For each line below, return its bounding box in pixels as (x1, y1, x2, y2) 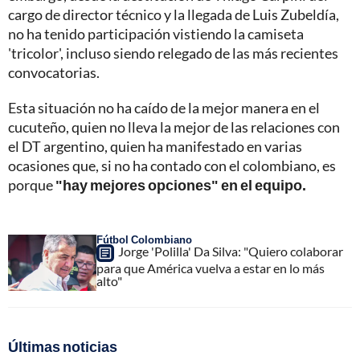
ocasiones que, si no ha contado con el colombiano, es (8, 157, 336, 175)
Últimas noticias (8, 337, 117, 356)
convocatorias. (8, 63, 100, 82)
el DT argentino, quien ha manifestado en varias (8, 137, 302, 156)
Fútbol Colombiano (96, 233, 192, 247)
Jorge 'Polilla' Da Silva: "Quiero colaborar (118, 243, 343, 260)
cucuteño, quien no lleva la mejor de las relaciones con (8, 118, 340, 137)
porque (8, 176, 55, 194)
